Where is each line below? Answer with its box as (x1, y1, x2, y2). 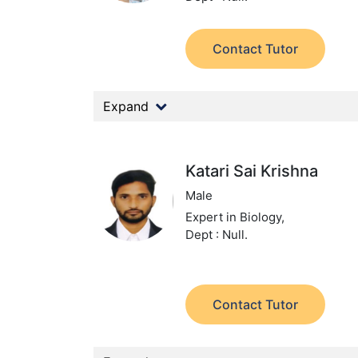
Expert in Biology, (185, 209, 285, 225)
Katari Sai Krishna (185, 161, 319, 181)
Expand (103, 98, 149, 114)
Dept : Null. (185, 227, 249, 242)
